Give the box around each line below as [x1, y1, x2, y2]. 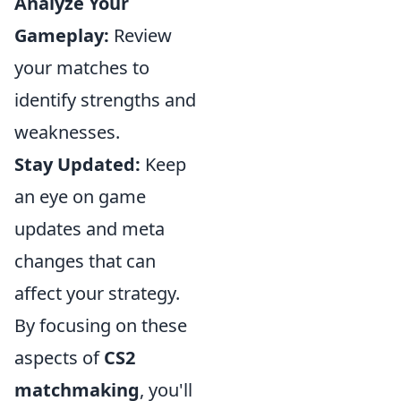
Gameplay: [14, 23, 109, 48]
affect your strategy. [14, 281, 180, 306]
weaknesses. [14, 120, 120, 145]
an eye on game [14, 184, 146, 209]
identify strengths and [14, 88, 196, 113]
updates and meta [14, 217, 165, 242]
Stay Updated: [14, 152, 141, 177]
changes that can [14, 249, 156, 274]
